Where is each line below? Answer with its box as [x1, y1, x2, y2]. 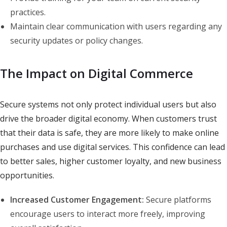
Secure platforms [144, 194, 211, 206]
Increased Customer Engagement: [10, 194, 144, 206]
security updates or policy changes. [10, 35, 143, 47]
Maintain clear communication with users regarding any [10, 21, 222, 32]
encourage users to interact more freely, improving [10, 208, 205, 220]
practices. [10, 7, 46, 18]
